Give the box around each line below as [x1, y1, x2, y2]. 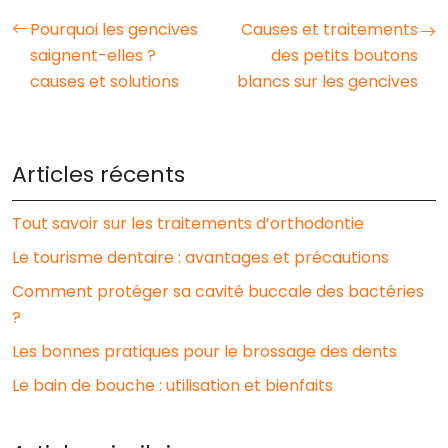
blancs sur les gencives [237, 69, 418, 93]
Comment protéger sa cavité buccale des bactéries [12, 279, 424, 303]
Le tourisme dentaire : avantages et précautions [12, 245, 389, 269]
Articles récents [12, 158, 185, 190]
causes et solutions [30, 69, 179, 93]
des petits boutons [271, 43, 418, 67]
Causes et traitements [241, 17, 418, 41]
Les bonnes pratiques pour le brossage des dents [12, 339, 397, 363]
